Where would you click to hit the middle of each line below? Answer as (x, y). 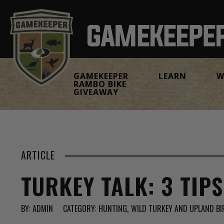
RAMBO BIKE (100, 84)
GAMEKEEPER (101, 76)
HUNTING (113, 208)
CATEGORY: (79, 208)
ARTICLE (38, 155)
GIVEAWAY (96, 92)
